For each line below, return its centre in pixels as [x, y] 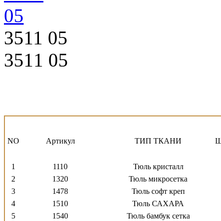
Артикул [60, 141]
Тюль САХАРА [158, 203]
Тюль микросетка [158, 179]
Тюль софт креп [158, 191]
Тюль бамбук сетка [158, 216]
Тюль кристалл [158, 166]
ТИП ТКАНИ [158, 141]
